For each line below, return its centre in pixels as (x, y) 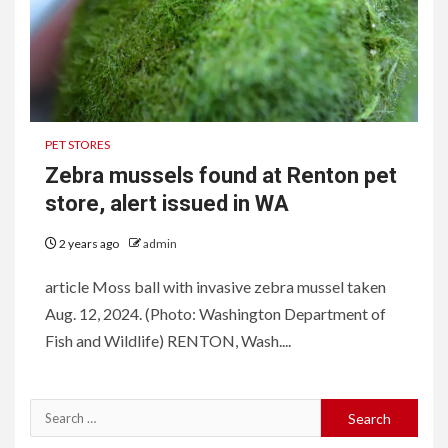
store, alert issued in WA (167, 203)
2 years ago (89, 243)
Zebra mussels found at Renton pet (221, 175)
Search (54, 411)
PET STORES (77, 144)
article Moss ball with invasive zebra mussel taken (215, 286)
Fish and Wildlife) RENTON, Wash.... (168, 340)
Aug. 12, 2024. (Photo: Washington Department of (215, 313)
